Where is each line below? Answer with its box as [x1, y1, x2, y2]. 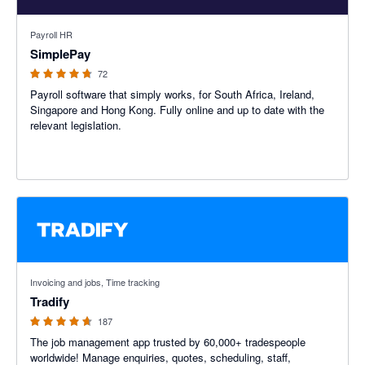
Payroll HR [30, 28, 73, 42]
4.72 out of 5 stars [17, 15, 103, 31]
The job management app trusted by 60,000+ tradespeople [30, 334, 306, 350]
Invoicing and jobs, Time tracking [30, 275, 160, 289]
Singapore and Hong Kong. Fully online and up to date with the [30, 102, 324, 118]
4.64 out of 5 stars [17, 262, 103, 279]
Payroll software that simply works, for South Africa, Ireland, [30, 86, 314, 103]
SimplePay [30, 45, 90, 64]
